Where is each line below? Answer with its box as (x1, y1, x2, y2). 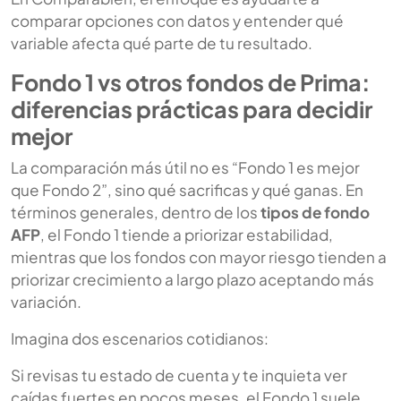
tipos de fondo (260, 201, 370, 222)
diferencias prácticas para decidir (11, 94, 372, 124)
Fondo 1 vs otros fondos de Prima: (11, 67, 371, 97)
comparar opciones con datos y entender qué (11, 10, 344, 30)
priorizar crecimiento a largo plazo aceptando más (11, 269, 374, 289)
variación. (11, 291, 81, 311)
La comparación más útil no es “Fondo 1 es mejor (11, 157, 360, 177)
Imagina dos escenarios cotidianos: (11, 328, 269, 348)
